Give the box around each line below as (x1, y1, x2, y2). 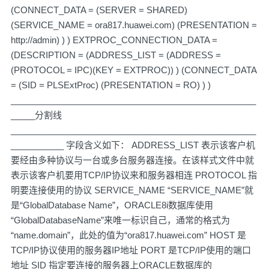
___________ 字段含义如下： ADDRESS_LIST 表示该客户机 (11, 140, 255, 150)
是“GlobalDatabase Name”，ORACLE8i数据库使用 (11, 200, 213, 210)
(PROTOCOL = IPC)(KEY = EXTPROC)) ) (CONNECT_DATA (11, 65, 256, 75)
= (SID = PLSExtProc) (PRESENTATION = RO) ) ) (11, 80, 211, 90)
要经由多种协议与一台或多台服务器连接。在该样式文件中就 (11, 155, 254, 165)
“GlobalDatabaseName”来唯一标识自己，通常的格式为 (11, 215, 230, 225)
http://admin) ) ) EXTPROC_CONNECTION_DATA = (11, 35, 217, 45)
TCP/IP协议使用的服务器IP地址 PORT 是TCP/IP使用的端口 (11, 245, 251, 255)
